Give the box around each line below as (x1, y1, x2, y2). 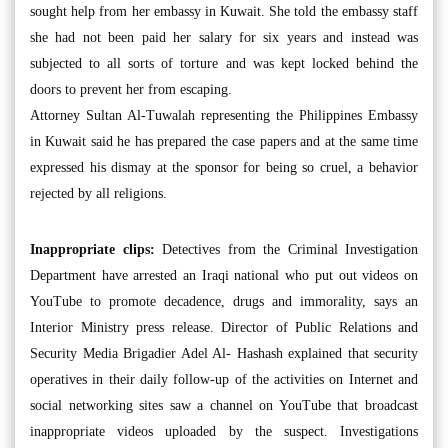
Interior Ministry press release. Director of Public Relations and (30, 320, 418, 335)
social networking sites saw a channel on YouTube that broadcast (30, 398, 418, 413)
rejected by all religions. (30, 186, 167, 201)
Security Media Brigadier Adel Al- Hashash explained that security (30, 346, 418, 361)
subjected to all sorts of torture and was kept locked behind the (30, 56, 418, 71)
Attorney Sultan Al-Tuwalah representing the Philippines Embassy (30, 108, 418, 123)
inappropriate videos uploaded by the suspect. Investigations (30, 424, 418, 439)
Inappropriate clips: (30, 242, 155, 257)
